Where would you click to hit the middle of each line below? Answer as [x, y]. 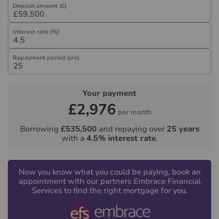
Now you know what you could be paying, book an [109, 172]
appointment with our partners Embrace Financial [109, 181]
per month [134, 112]
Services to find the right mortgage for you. [109, 191]
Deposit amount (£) [40, 6]
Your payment [109, 93]
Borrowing [40, 129]
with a [74, 138]
